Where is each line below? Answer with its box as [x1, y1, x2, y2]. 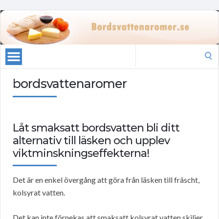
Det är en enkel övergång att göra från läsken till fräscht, [13, 175, 199, 185]
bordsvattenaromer [13, 76, 127, 91]
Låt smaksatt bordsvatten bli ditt [13, 121, 179, 135]
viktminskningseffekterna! [13, 147, 149, 160]
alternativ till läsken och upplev [13, 134, 170, 148]
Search [135, 45, 157, 55]
